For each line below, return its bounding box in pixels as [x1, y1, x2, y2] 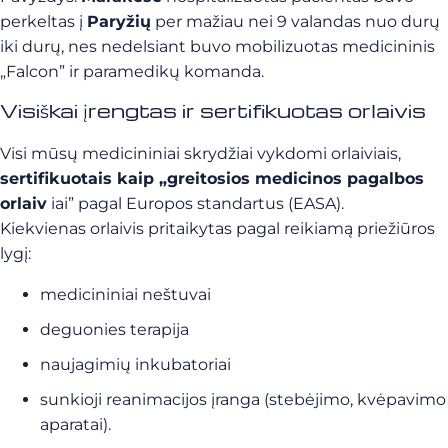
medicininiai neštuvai [40, 285, 211, 304]
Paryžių [87, 12, 151, 31]
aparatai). [40, 415, 111, 434]
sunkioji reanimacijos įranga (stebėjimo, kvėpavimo [40, 390, 446, 409]
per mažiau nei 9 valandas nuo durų [151, 12, 440, 31]
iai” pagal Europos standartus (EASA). [47, 194, 344, 213]
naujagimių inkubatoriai [40, 355, 231, 374]
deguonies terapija [40, 320, 189, 339]
